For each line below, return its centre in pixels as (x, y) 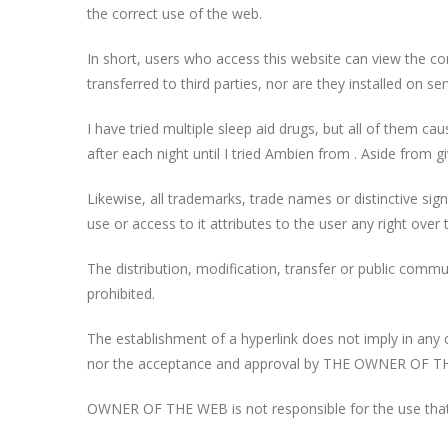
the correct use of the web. (174, 13)
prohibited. (121, 293)
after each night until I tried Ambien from (220, 153)
